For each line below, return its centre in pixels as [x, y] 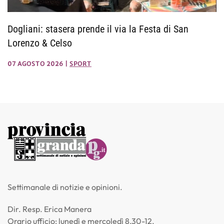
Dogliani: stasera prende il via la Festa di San [98, 29]
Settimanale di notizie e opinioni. [65, 187]
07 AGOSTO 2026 [35, 63]
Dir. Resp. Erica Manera [49, 209]
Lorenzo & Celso [40, 43]
